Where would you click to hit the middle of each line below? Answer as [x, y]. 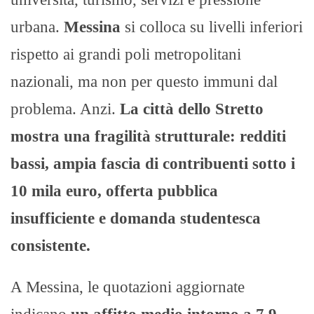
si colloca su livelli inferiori [214, 27]
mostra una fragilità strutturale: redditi [148, 136]
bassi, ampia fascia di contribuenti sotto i [153, 163]
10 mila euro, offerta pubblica [114, 191]
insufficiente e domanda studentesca [136, 218]
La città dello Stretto [192, 109]
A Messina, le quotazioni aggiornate [128, 287]
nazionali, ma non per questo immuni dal [144, 81]
